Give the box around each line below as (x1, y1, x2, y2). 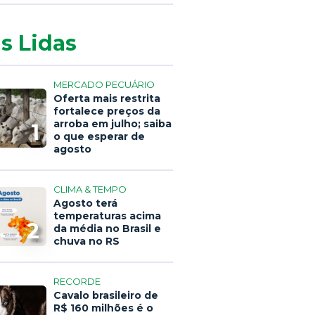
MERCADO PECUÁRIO (53, 79, 155, 90)
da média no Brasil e (53, 222, 161, 235)
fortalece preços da (53, 105, 160, 117)
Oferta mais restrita (53, 92, 160, 105)
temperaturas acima (53, 210, 161, 222)
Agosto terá (53, 197, 117, 210)
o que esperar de (53, 130, 145, 143)
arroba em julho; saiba (53, 117, 172, 130)
